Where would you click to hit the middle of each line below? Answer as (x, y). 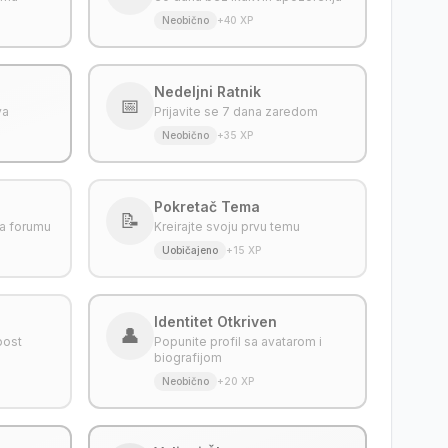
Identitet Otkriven (215, 321)
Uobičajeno (189, 250)
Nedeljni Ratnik (207, 91)
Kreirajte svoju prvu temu (226, 226)
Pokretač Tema (206, 206)
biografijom (187, 357)
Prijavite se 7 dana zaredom (235, 111)
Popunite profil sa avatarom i (237, 341)
